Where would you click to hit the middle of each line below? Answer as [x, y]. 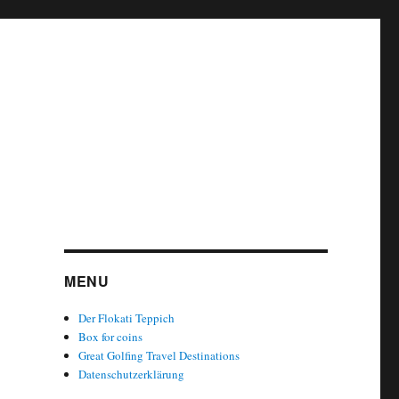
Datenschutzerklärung [132, 374]
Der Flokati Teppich [127, 318]
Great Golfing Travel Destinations [159, 355]
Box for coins [111, 337]
